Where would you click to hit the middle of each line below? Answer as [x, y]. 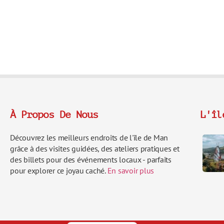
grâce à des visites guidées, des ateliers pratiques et [95, 148]
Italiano [96, 169]
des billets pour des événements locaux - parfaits [91, 159]
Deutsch [98, 202]
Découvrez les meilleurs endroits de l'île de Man [89, 137]
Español [97, 186]
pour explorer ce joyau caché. [59, 170]
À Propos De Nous [54, 114]
